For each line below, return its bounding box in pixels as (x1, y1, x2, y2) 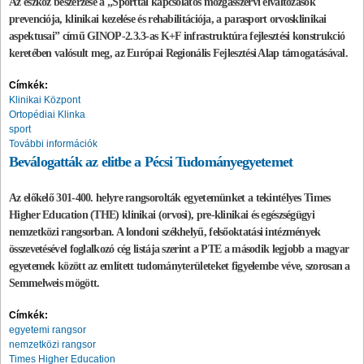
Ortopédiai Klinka (9, 108, 85, 120)
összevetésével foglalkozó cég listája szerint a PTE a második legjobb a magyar (9, 242, 349, 255)
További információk (9, 137, 97, 149)
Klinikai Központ (9, 93, 80, 106)
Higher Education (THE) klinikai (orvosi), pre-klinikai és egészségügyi (9, 208, 314, 221)
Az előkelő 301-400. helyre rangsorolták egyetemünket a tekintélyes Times (9, 191, 331, 204)
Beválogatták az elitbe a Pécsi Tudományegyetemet (9, 153, 292, 170)
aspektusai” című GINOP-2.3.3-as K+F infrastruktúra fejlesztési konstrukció (9, 29, 345, 42)
